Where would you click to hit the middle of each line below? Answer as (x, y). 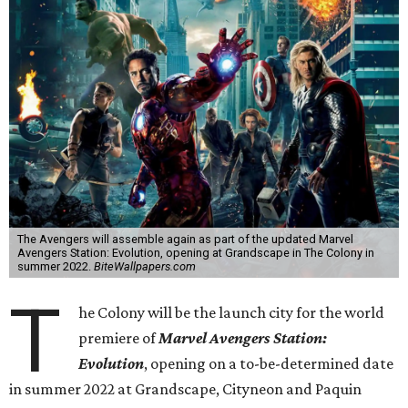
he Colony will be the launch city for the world (232, 312)
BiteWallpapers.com (144, 266)
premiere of (119, 338)
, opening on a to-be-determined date (269, 363)
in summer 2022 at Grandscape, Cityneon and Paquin (185, 389)
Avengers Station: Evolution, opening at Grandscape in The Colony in (195, 253)
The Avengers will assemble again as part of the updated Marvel (185, 239)
